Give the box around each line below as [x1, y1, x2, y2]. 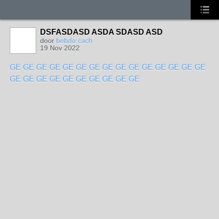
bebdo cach [56, 37, 92, 44]
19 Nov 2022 [40, 44, 80, 52]
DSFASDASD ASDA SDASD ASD [40, 28, 163, 36]
